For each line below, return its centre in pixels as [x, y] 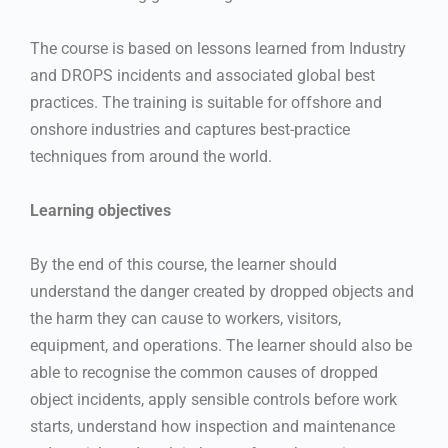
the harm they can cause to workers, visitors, [185, 318]
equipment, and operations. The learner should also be [221, 345]
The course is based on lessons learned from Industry [218, 48]
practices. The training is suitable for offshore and [206, 102]
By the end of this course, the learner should [183, 264]
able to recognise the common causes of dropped [204, 372]
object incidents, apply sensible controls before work [213, 399]
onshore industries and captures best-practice [190, 129]
